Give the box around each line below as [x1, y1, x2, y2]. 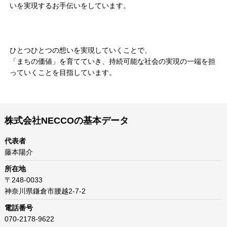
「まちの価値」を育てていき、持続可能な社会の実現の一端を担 [9, 57, 215, 66]
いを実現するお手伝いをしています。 [9, 2, 130, 10]
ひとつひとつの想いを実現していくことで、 [9, 46, 152, 55]
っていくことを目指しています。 [9, 68, 116, 77]
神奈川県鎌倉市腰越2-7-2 [4, 187, 86, 196]
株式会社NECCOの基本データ [4, 116, 129, 126]
